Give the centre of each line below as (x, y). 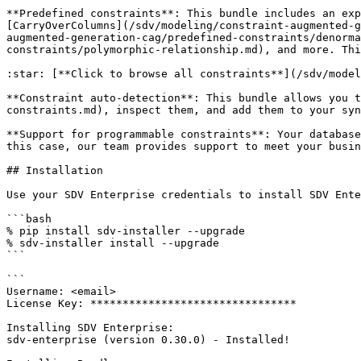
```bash (29, 219)
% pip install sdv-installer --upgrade (126, 231)
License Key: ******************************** (151, 303)
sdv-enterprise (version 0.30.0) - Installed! (148, 340)
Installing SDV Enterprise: (90, 328)
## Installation (55, 170)
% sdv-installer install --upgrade (113, 243)
